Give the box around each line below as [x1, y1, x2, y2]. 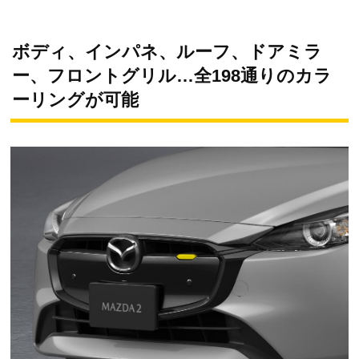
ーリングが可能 [12, 89, 139, 110]
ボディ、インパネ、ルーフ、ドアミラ [12, 41, 322, 62]
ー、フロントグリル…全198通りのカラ [12, 65, 332, 86]
